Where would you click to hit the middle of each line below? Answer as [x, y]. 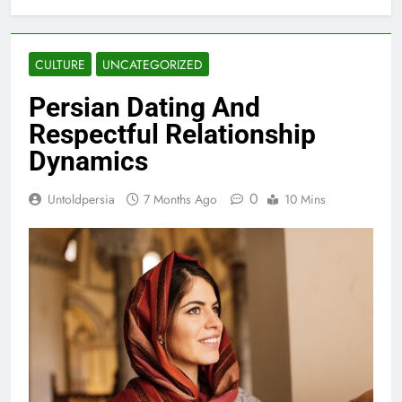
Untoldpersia [81, 199]
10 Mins [305, 199]
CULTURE [60, 65]
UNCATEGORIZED [153, 65]
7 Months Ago [180, 199]
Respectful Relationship [172, 134]
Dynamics [88, 161]
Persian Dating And [144, 107]
